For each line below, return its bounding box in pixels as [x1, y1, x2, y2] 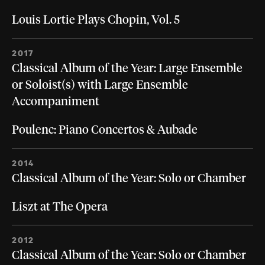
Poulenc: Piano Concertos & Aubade [12, 124, 198, 137]
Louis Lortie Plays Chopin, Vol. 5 [12, 14, 180, 27]
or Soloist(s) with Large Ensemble [12, 79, 188, 92]
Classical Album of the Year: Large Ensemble [12, 63, 243, 75]
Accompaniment [12, 96, 99, 108]
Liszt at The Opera [12, 201, 108, 214]
